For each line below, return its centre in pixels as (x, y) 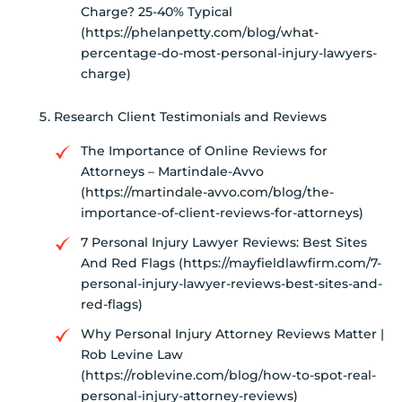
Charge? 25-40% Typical (157, 12)
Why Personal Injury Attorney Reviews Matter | (232, 334)
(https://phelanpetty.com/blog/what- (200, 33)
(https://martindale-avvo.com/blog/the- (207, 192)
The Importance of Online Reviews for (204, 151)
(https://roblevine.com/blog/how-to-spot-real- (228, 376)
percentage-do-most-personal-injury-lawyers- (229, 53)
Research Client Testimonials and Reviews (190, 117)
